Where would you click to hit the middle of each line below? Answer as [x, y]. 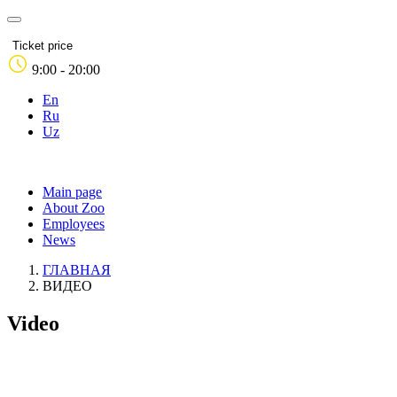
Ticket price [43, 46]
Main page [72, 192]
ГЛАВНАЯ [77, 270]
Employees [74, 224]
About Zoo [74, 208]
